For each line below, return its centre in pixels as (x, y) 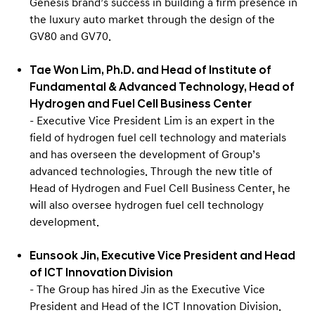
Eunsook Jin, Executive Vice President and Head (162, 256)
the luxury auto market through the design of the (152, 19)
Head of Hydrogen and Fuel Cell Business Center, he (160, 188)
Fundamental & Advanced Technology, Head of (162, 87)
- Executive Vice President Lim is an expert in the (152, 121)
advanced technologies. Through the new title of (151, 171)
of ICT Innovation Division (101, 272)
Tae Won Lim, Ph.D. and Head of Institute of (150, 70)
